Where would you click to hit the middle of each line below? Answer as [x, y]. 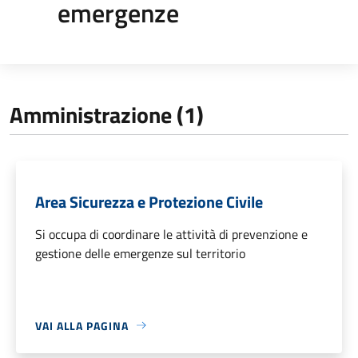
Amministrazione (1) [107, 114]
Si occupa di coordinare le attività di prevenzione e [171, 234]
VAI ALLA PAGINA [82, 325]
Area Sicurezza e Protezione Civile [149, 201]
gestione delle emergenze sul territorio [140, 253]
